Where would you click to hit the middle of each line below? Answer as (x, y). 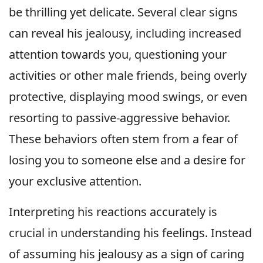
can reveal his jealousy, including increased (125, 33)
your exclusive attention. (75, 181)
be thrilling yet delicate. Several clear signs (123, 12)
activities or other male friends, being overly (128, 75)
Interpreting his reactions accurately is (113, 211)
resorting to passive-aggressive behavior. (119, 117)
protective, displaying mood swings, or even (128, 96)
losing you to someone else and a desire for (127, 160)
